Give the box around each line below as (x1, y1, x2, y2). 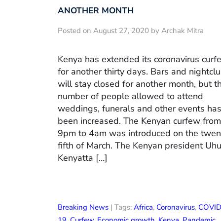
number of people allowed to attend (58, 90, 203, 102)
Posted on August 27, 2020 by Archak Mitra (58, 26, 204, 36)
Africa (134, 202, 153, 212)
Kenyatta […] (58, 151, 108, 164)
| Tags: (109, 202, 134, 212)
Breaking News (58, 202, 109, 212)
